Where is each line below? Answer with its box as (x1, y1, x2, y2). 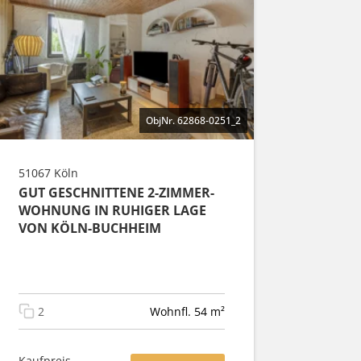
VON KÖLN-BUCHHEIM (19, 218, 161, 237)
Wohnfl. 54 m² (150, 303, 225, 319)
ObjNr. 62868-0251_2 (146, 113, 241, 127)
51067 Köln (19, 164, 78, 180)
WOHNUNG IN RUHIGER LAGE (19, 201, 206, 219)
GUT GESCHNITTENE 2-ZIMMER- (19, 183, 214, 201)
